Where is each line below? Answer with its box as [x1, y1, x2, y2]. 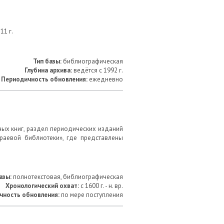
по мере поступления [59, 190, 123, 199]
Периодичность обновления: [1, 75, 87, 83]
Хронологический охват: [5, 181, 79, 190]
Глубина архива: [24, 66, 72, 74]
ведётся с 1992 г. [72, 66, 123, 74]
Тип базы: [33, 57, 61, 65]
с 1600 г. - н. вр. [79, 181, 123, 190]
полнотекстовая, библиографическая [11, 172, 123, 181]
